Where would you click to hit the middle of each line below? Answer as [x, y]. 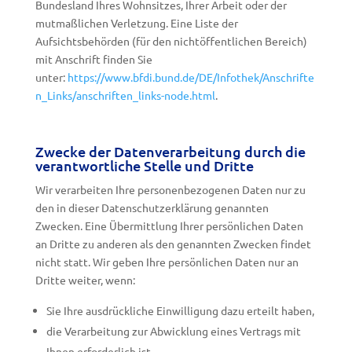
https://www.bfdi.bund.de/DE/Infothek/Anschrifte [191, 77]
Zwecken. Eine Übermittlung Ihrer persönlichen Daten [169, 225]
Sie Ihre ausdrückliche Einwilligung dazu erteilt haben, [180, 310]
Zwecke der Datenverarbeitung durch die [170, 151]
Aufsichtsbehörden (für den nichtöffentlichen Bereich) [171, 41]
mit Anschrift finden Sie [93, 59]
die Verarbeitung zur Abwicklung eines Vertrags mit [173, 331]
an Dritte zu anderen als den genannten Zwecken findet [173, 244]
